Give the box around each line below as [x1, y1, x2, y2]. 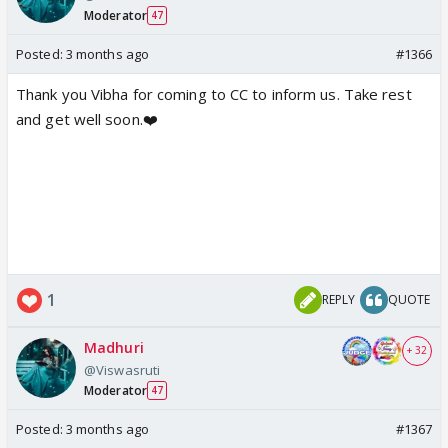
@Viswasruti [84, 360, 161, 379]
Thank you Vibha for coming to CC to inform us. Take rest [16, 83, 412, 104]
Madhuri [84, 337, 144, 357]
